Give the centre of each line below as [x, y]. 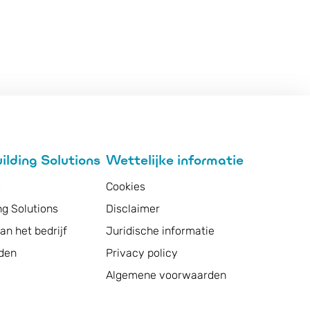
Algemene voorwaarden [166, 275]
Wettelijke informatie [174, 160]
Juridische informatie [160, 231]
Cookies [125, 186]
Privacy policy [142, 253]
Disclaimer [133, 209]
